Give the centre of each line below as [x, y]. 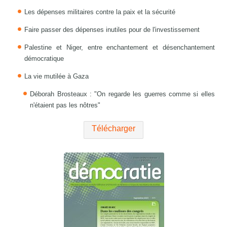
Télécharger [113, 129]
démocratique [44, 59]
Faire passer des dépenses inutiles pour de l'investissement [112, 30]
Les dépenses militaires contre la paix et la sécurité [100, 12]
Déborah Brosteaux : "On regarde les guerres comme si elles [122, 94]
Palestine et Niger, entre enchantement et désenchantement [120, 48]
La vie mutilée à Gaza [57, 77]
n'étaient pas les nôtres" [65, 105]
